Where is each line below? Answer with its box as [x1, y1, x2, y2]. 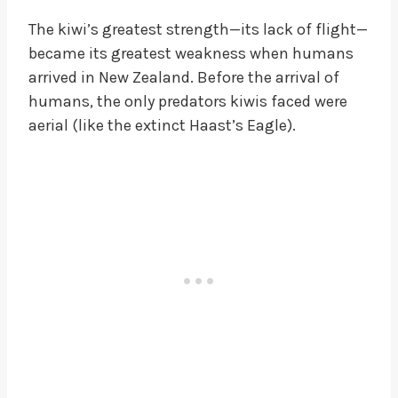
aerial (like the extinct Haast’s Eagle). [28, 115, 296, 135]
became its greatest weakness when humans [28, 43, 354, 63]
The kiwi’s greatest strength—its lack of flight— [28, 19, 368, 39]
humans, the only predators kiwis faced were [28, 91, 347, 111]
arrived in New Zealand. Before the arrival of [28, 67, 339, 87]
